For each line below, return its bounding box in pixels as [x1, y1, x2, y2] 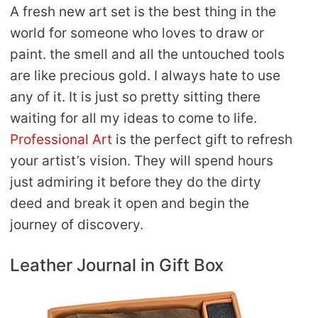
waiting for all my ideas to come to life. [10, 109, 257, 126]
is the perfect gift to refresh [116, 131, 292, 148]
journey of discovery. [10, 216, 143, 233]
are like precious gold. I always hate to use [10, 67, 280, 84]
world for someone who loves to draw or [10, 24, 264, 41]
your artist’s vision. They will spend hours [10, 152, 273, 169]
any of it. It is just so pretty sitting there [10, 88, 261, 105]
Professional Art [10, 131, 116, 148]
